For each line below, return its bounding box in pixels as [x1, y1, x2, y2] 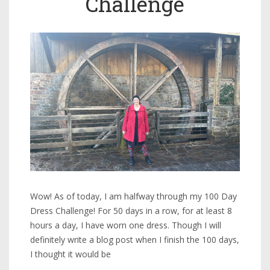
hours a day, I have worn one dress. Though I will [30, 219, 221, 231]
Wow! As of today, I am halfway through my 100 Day [30, 190, 237, 202]
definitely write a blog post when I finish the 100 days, [30, 234, 239, 246]
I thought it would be [30, 248, 111, 260]
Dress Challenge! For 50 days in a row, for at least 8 [30, 205, 232, 217]
